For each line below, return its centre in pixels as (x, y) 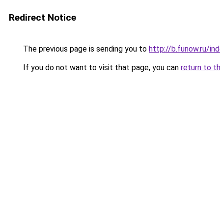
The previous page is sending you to (85, 49)
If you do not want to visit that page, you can (101, 68)
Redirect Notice (42, 17)
